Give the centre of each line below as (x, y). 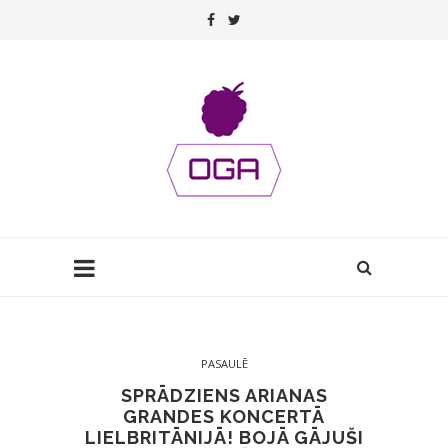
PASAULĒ (224, 363)
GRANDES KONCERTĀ (224, 416)
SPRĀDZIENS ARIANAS (224, 395)
